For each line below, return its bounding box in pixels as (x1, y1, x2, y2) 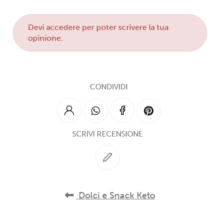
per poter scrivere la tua (80, 23, 169, 32)
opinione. (28, 33, 63, 43)
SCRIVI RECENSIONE (72, 130, 143, 139)
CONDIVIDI (90, 82, 128, 92)
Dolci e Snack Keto (76, 190, 155, 201)
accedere (46, 23, 81, 32)
